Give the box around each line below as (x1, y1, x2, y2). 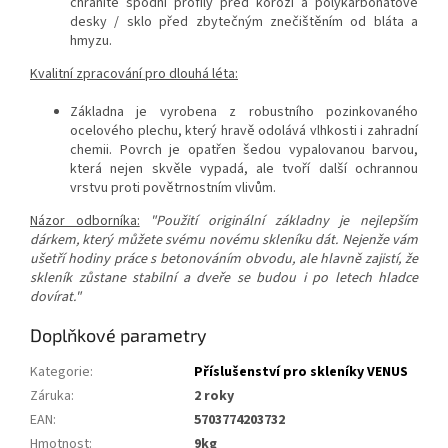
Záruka (30, 386, 71, 407)
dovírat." (30, 287, 81, 308)
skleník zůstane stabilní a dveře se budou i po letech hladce (30, 268, 418, 289)
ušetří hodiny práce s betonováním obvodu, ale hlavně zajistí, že (30, 249, 418, 270)
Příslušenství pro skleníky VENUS (203, 362, 408, 383)
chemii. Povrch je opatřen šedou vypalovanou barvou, (70, 140, 418, 161)
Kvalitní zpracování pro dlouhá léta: (30, 64, 238, 85)
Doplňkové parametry (30, 324, 207, 347)
